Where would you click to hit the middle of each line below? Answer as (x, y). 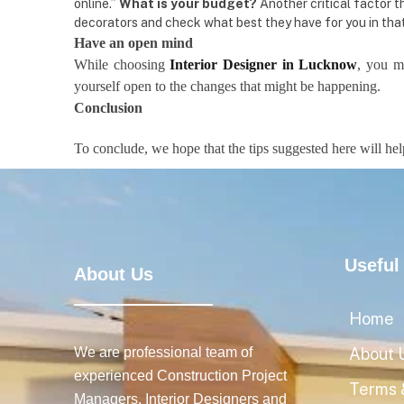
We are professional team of (163, 352)
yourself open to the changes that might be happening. (227, 86)
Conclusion (108, 108)
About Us (114, 274)
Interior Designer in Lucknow (264, 64)
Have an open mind (133, 43)
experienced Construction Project (180, 376)
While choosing (122, 64)
